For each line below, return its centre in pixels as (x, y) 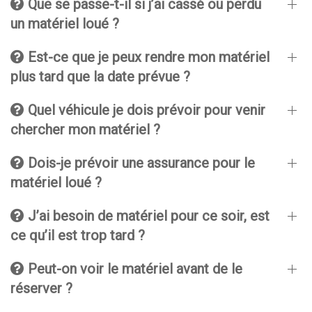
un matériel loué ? (65, 24)
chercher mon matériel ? (85, 130)
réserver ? (41, 288)
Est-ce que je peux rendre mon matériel (147, 57)
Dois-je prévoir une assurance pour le (140, 163)
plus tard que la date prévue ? (100, 77)
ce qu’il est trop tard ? (78, 235)
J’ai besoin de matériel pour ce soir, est (147, 216)
